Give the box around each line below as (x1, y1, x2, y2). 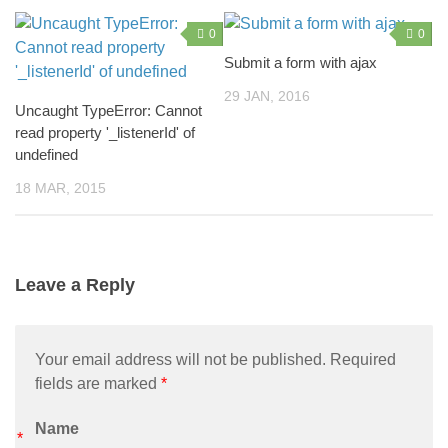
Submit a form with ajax (224, 54, 377, 71)
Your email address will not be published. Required (35, 351, 396, 369)
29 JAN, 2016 (224, 88, 310, 104)
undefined (15, 146, 78, 163)
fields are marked (35, 375, 161, 393)
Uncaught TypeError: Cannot (15, 102, 202, 119)
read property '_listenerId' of (15, 124, 195, 141)
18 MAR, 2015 (15, 180, 106, 196)
